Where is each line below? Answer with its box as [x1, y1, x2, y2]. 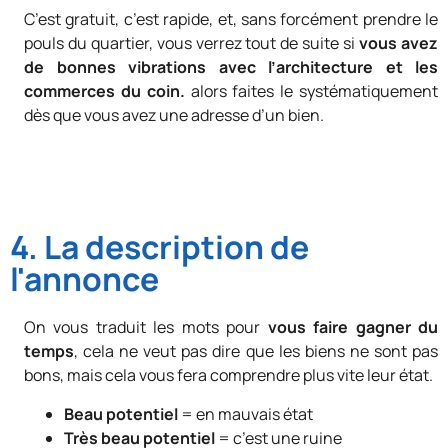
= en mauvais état [178, 402, 313, 425]
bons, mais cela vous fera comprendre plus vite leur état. [24, 364, 433, 387]
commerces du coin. [24, 79, 185, 102]
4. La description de [10, 225, 309, 270]
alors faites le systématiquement [184, 79, 439, 102]
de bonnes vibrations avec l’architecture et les [24, 55, 438, 78]
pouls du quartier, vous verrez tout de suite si [24, 31, 360, 54]
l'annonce [10, 257, 159, 302]
